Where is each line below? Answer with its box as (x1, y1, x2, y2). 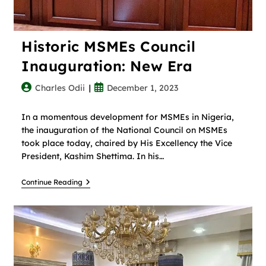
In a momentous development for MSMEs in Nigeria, (21, 111, 234, 122)
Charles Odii (34, 82, 85, 93)
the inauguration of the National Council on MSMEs (21, 124, 227, 135)
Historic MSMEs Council (21, 37, 196, 55)
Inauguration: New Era (21, 56, 193, 75)
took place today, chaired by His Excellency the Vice (21, 137, 232, 148)
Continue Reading (21, 177, 83, 186)
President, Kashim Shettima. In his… (21, 150, 164, 161)
